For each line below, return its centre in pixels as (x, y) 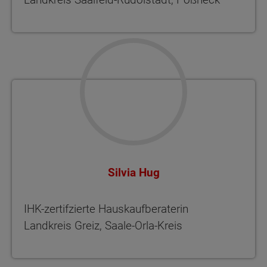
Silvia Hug (133, 173)
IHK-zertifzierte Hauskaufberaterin (106, 209)
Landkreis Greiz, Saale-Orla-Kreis (103, 225)
